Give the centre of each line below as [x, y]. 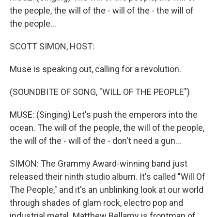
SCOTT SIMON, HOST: [52, 46]
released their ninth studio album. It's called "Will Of [108, 177]
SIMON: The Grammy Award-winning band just [99, 163]
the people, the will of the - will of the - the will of [102, 10]
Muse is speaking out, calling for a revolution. [95, 69]
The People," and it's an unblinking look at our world [107, 190]
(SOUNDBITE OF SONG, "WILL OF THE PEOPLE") [100, 92]
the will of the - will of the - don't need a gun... [95, 141]
